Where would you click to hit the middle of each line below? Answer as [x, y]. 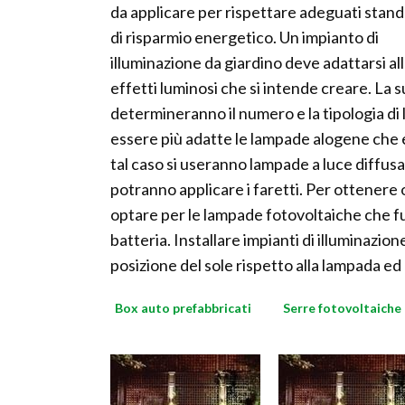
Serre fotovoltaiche [342, 308]
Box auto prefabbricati [183, 308]
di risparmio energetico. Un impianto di [245, 38]
